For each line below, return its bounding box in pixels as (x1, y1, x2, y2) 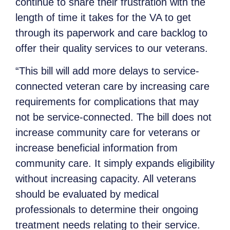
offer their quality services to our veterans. (15, 42, 208, 54)
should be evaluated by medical (15, 188, 159, 200)
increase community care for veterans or (15, 127, 200, 139)
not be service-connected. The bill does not (15, 111, 212, 123)
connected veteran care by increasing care (15, 81, 209, 92)
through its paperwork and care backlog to (15, 27, 207, 39)
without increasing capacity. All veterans (15, 173, 196, 185)
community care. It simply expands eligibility (15, 158, 215, 169)
